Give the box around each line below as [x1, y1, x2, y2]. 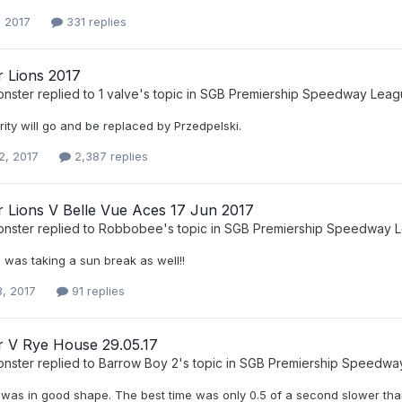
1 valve [99, 85, 139, 101]
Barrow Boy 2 [99, 355, 179, 371]
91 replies [68, 284, 125, 299]
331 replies [63, 13, 127, 29]
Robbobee [99, 220, 163, 236]
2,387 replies [71, 148, 148, 163]
